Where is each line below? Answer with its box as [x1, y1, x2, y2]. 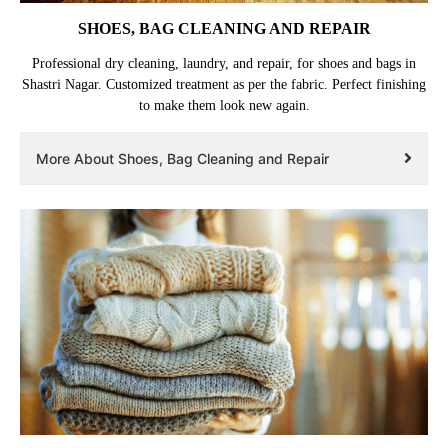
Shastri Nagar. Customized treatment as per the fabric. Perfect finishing [22, 76, 426, 92]
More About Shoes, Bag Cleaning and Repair [36, 149, 329, 167]
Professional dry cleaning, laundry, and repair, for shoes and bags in [32, 55, 416, 71]
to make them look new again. [138, 97, 310, 113]
